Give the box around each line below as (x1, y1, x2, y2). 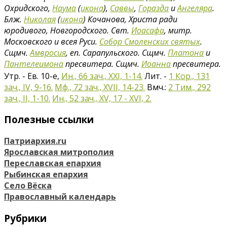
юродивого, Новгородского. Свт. (4, 24, 131, 36)
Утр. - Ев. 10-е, (4, 70, 61, 82)
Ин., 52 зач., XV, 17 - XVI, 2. (52, 92, 152, 104)
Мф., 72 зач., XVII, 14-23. (55, 81, 145, 93)
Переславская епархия (4, 158, 101, 169)
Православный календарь (4, 191, 116, 203)
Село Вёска (4, 180, 52, 192)
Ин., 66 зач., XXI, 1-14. (61, 70, 142, 82)
